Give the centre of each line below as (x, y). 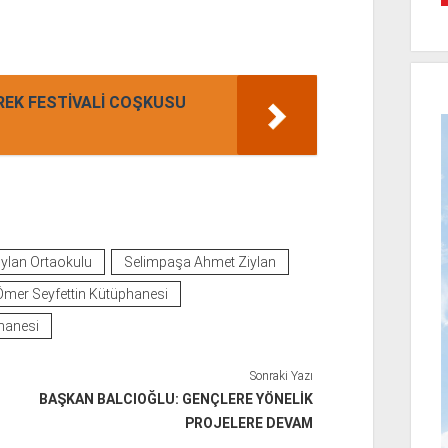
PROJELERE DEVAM (249, 422)
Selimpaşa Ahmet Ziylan (199, 261)
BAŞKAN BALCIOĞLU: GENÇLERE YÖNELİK (176, 398)
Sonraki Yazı (282, 375)
